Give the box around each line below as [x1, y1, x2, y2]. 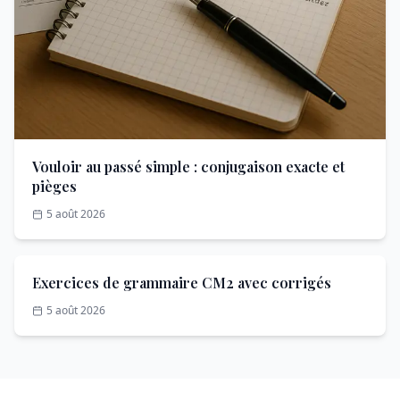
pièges [32, 177, 77, 196]
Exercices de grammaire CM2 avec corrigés [32, 273, 331, 293]
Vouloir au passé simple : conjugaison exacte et [32, 157, 345, 177]
